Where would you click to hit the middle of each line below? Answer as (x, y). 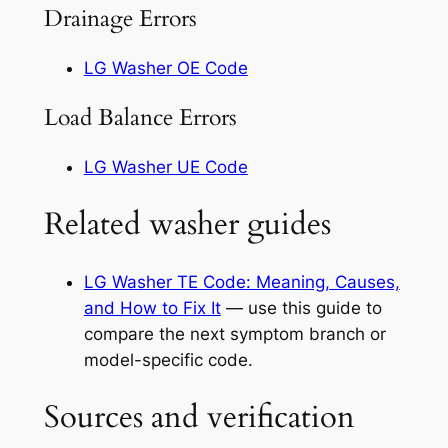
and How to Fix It (152, 307)
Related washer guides (187, 224)
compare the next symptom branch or (234, 333)
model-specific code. (168, 359)
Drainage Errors (120, 18)
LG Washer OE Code (165, 68)
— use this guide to (301, 307)
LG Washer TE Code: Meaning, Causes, (241, 281)
